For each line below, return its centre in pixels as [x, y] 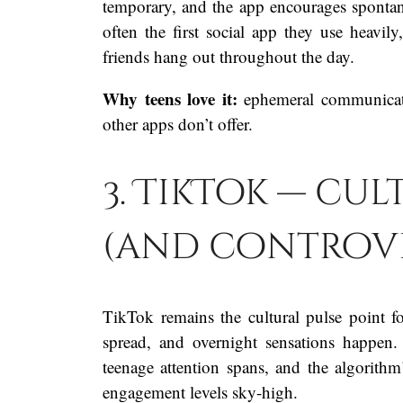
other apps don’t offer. [178, 123]
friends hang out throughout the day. [228, 56]
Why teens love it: [170, 98]
